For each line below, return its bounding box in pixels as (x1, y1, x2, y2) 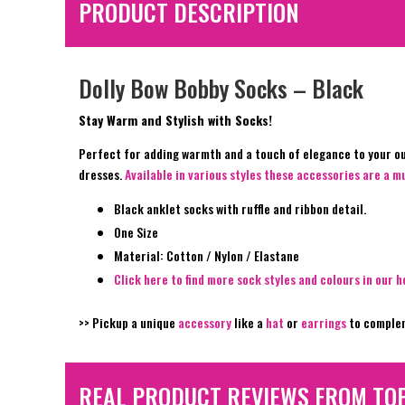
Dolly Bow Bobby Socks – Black (79, 71, 363, 107)
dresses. (79, 165, 125, 184)
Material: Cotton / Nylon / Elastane (114, 246, 299, 266)
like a (231, 313, 266, 333)
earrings (301, 313, 346, 333)
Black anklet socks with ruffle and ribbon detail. (114, 199, 366, 219)
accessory (178, 313, 231, 333)
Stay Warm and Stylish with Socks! (79, 110, 272, 130)
